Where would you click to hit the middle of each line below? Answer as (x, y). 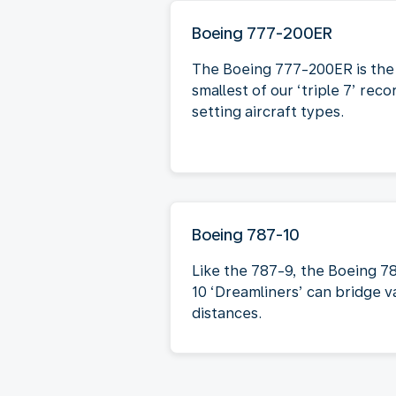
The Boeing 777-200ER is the (293, 69)
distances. (227, 313)
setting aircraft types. (268, 111)
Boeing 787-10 (246, 234)
